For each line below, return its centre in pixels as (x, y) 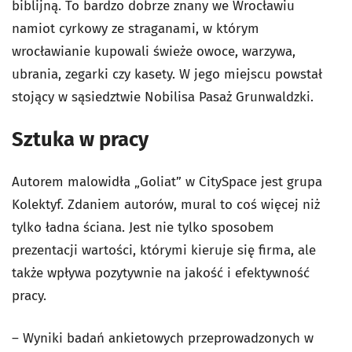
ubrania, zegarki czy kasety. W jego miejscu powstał (167, 75)
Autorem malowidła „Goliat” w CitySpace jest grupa (167, 182)
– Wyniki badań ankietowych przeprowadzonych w (163, 339)
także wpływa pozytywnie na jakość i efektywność (161, 273)
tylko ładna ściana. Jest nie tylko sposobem (143, 228)
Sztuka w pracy (80, 140)
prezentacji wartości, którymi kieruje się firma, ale (164, 251)
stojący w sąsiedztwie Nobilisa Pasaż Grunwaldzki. (163, 97)
